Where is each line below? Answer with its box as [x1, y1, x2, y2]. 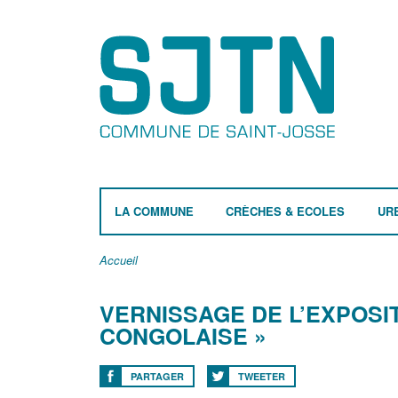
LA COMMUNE [115, 203, 194, 219]
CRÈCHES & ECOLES [226, 203, 346, 219]
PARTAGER [131, 370, 184, 383]
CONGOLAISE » [99, 320, 267, 352]
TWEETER [238, 370, 285, 383]
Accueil [99, 251, 138, 268]
